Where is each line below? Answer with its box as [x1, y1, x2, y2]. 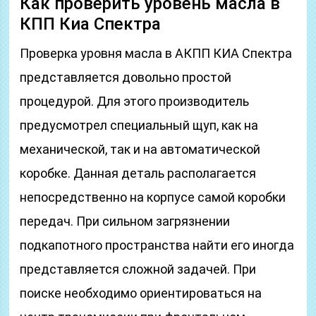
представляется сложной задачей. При [20, 262, 257, 276]
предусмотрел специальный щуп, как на [20, 118, 259, 133]
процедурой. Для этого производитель [20, 94, 250, 109]
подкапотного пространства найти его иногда [20, 238, 295, 253]
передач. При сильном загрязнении [20, 214, 231, 229]
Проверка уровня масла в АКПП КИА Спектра [20, 46, 293, 61]
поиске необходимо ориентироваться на [20, 286, 262, 300]
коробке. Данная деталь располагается [20, 166, 257, 181]
